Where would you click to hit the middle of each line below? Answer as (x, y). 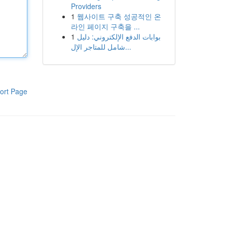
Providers (86, 6)
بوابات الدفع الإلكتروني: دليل (119, 36)
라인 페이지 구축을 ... (105, 26)
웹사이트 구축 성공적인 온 (119, 16)
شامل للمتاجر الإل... (128, 47)
